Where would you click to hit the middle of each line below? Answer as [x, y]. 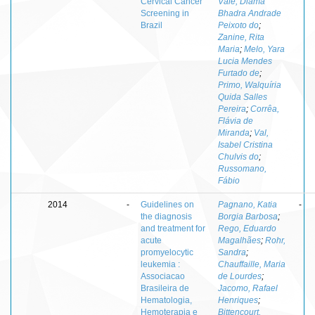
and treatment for [173, 228]
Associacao [163, 276]
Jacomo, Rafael [248, 288]
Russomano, [242, 168]
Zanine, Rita [241, 37]
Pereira [232, 109]
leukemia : [160, 264]
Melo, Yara [264, 49]
